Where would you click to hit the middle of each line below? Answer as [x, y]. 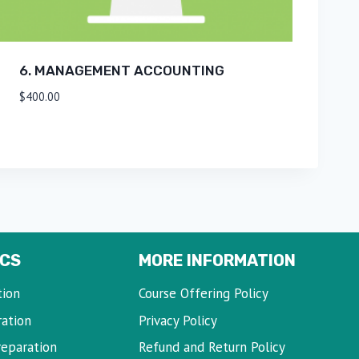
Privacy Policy [177, 320]
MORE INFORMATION [217, 260]
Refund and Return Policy [212, 347]
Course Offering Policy [203, 294]
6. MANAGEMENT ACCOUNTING [121, 71]
